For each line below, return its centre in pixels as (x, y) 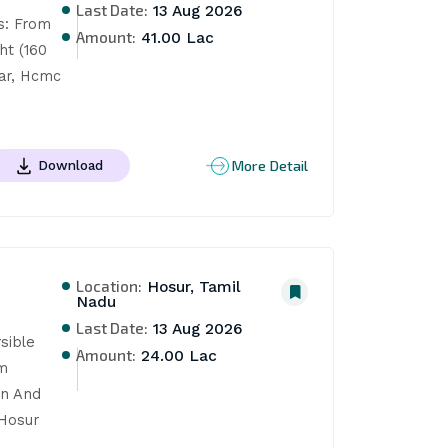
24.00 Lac (177, 356)
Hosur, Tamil (192, 287)
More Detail (270, 165)
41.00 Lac (175, 37)
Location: (109, 286)
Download (70, 164)
